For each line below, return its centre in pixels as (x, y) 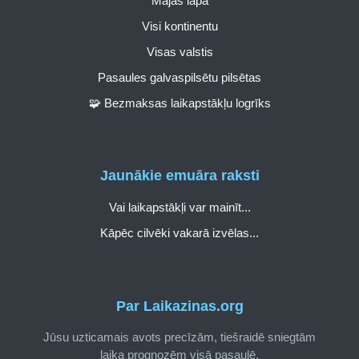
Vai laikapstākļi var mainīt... (179, 208)
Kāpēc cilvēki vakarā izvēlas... (179, 233)
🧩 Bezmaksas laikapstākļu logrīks (179, 103)
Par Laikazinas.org (179, 306)
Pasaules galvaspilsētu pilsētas (179, 77)
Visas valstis (179, 51)
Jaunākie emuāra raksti (179, 176)
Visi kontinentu (179, 26)
